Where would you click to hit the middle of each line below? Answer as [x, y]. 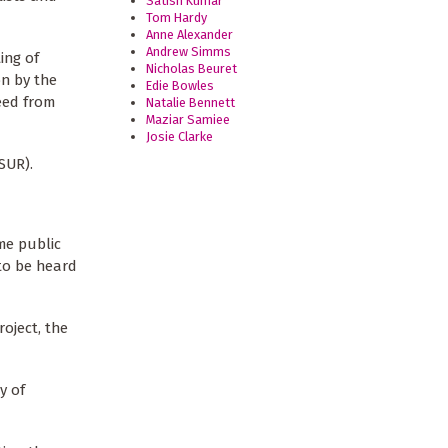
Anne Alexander [190, 34]
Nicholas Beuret [192, 68]
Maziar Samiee [188, 119]
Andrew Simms [189, 51]
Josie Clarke [180, 136]
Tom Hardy [177, 17]
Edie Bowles [180, 85]
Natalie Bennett [191, 102]
